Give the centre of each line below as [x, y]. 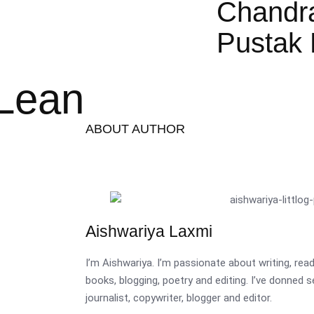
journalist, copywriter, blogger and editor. [179, 298]
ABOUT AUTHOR [135, 129]
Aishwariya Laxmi [149, 231]
